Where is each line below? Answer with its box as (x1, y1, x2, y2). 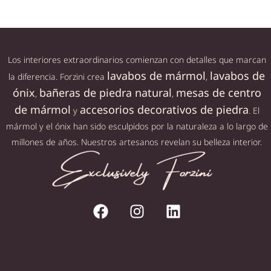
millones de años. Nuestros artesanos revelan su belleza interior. (11, 135, 263, 148)
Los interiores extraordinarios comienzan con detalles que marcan (7, 53, 266, 65)
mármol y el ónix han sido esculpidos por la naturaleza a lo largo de (5, 120, 268, 132)
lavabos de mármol (107, 68, 206, 83)
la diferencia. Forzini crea (8, 70, 108, 82)
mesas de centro (175, 85, 261, 100)
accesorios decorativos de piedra (79, 102, 249, 117)
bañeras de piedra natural (39, 85, 172, 100)
